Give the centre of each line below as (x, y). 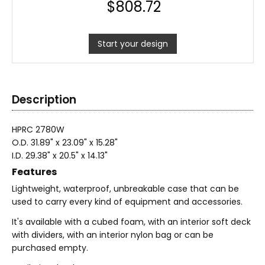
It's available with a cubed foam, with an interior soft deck (131, 222)
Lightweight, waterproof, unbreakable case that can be (125, 189)
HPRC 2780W (38, 130)
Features (34, 172)
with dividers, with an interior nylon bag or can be (113, 235)
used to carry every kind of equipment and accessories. (127, 202)
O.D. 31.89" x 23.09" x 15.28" (65, 143)
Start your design (133, 44)
